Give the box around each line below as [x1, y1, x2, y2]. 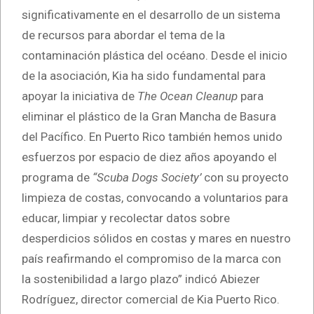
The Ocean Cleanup [137, 88, 238, 103]
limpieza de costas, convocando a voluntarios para [22, 190, 288, 205]
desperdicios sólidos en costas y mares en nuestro [22, 231, 291, 245]
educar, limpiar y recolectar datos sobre [22, 210, 230, 225]
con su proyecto [201, 170, 289, 184]
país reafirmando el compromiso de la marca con [22, 251, 281, 266]
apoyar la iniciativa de [22, 88, 137, 103]
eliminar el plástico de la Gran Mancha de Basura [22, 109, 276, 123]
